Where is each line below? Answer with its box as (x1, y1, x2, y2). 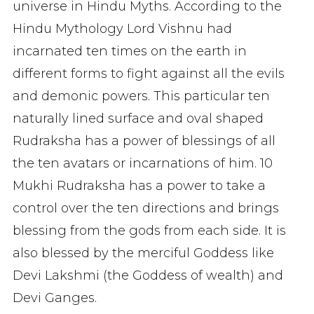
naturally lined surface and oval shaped (13, 111, 264, 126)
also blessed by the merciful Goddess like (13, 245, 274, 261)
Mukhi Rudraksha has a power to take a (13, 178, 266, 193)
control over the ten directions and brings (13, 200, 279, 216)
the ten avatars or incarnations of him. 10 (13, 156, 273, 171)
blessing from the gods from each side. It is (13, 223, 286, 238)
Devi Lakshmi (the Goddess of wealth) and (13, 268, 283, 283)
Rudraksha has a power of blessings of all (13, 133, 275, 149)
